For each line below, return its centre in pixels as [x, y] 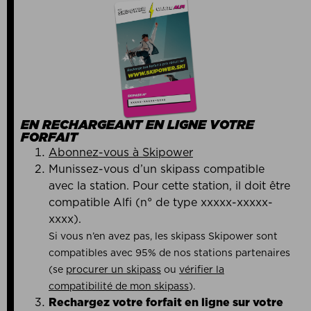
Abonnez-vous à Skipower [121, 152]
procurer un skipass [114, 270]
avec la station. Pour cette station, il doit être [169, 186]
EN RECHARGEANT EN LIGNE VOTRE [137, 125]
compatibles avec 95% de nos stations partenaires [169, 253]
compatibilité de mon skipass [119, 286]
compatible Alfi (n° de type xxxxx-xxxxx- [161, 202]
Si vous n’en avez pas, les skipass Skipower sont [163, 236]
